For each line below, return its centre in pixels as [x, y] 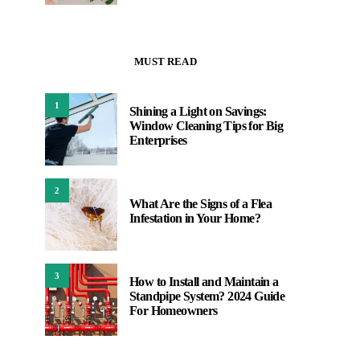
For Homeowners [174, 311]
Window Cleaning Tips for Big [207, 126]
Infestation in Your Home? [195, 218]
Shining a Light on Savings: [198, 111]
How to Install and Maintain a [204, 282]
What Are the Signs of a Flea [201, 204]
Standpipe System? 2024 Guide [207, 296]
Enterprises [158, 140]
